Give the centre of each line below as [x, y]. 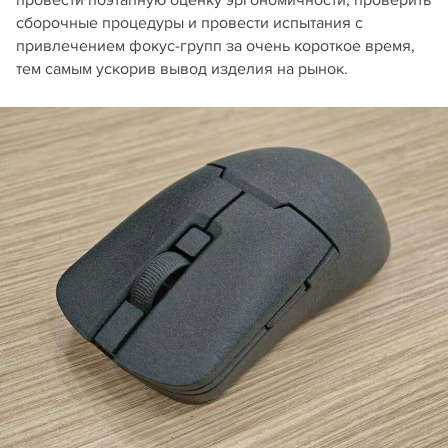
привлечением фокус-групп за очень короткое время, [215, 45]
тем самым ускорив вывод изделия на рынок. [182, 68]
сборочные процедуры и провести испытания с [189, 22]
